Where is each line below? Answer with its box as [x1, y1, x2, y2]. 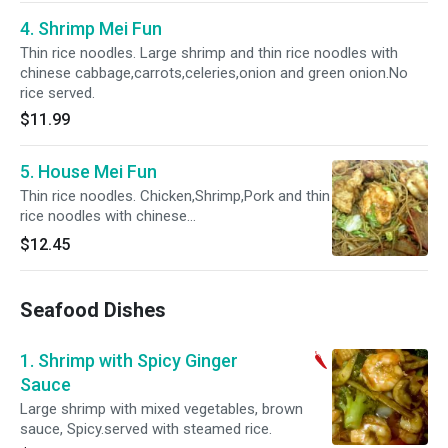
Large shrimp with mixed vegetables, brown [20, 400, 303, 418]
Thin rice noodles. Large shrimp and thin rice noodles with [20, 44, 398, 62]
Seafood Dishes [20, 298, 166, 322]
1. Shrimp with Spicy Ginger [20, 350, 238, 371]
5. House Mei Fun [20, 161, 157, 182]
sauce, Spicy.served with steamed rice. [20, 420, 272, 438]
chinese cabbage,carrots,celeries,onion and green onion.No [20, 64, 408, 82]
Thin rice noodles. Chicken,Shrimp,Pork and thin [20, 187, 330, 205]
